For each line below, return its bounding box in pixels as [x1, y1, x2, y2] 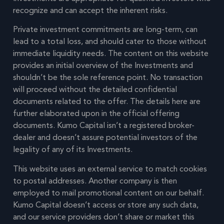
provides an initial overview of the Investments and [13, 59, 193, 72]
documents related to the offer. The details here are [13, 95, 200, 108]
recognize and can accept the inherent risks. [13, 4, 167, 16]
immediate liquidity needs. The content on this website [13, 47, 208, 60]
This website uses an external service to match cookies [13, 162, 207, 175]
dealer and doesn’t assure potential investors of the [13, 131, 197, 144]
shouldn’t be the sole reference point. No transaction [13, 71, 202, 84]
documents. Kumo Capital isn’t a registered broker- [13, 119, 194, 132]
